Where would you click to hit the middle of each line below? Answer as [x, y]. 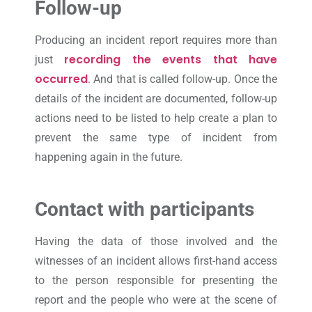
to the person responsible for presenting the [156, 281]
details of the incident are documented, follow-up [156, 98]
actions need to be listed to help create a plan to [156, 118]
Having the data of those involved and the [156, 242]
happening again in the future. [109, 157]
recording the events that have [171, 59]
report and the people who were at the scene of [156, 300]
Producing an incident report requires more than [156, 40]
